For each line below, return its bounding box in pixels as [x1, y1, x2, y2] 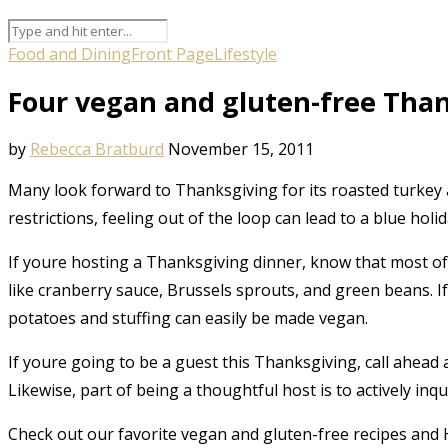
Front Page [131, 42, 214, 65]
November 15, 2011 [168, 137, 314, 160]
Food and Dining [8, 42, 131, 65]
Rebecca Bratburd [30, 137, 164, 160]
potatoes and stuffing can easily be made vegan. [8, 306, 368, 329]
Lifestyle [214, 42, 277, 65]
